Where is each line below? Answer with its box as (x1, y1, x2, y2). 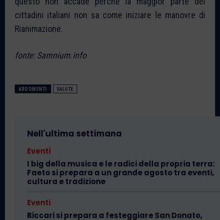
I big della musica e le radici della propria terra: (27, 158, 215, 169)
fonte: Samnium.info (15, 50, 86, 60)
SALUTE (56, 86, 74, 92)
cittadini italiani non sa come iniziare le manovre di (15, 9, 205, 20)
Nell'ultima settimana (27, 127, 122, 139)
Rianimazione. (15, 23, 63, 34)
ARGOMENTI (19, 86, 47, 92)
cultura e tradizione (27, 176, 106, 187)
